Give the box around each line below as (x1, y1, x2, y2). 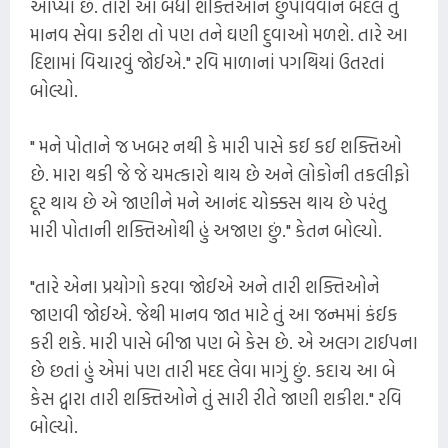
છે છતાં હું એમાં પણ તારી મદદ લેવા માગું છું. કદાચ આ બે (30, 356, 396, 384)
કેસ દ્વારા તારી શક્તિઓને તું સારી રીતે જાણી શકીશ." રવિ (30, 384, 402, 412)
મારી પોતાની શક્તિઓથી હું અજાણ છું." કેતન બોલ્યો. (30, 216, 382, 244)
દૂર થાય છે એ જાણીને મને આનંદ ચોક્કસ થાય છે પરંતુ (30, 188, 387, 216)
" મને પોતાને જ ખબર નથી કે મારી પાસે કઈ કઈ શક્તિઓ (30, 132, 402, 160)
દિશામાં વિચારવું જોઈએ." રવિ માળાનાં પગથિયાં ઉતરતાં (30, 48, 385, 76)
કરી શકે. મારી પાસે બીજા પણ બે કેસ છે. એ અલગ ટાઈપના (30, 328, 418, 356)
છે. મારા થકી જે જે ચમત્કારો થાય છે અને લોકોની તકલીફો (30, 160, 410, 188)
